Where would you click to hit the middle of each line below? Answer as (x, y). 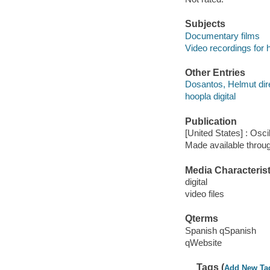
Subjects (205, 24)
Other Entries (215, 72)
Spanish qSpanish (220, 231)
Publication (211, 121)
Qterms (201, 219)
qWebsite (203, 243)
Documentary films (222, 36)
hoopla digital (210, 96)
